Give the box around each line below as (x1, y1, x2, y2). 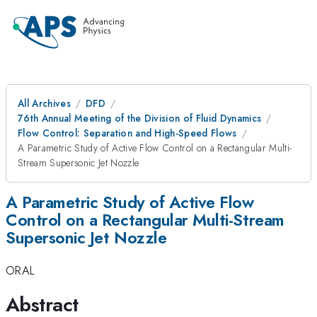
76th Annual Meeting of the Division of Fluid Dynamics (18, 111, 262, 125)
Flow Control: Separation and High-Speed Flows (18, 126, 237, 140)
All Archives (18, 96, 71, 110)
